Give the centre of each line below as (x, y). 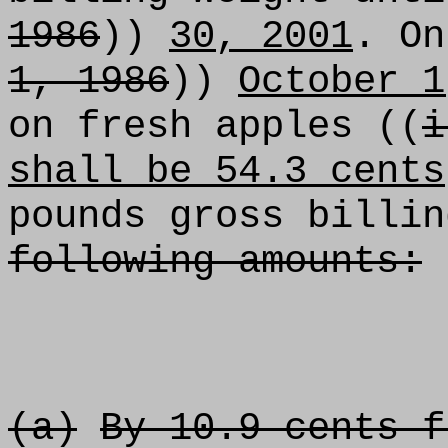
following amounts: (215, 261)
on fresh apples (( (215, 126)
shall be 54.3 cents (226, 171)
